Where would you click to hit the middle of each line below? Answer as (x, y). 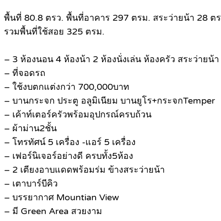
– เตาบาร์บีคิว (31, 184)
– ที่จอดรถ (25, 73)
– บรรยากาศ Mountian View (61, 198)
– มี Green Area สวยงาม (53, 211)
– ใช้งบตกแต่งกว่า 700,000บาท (67, 87)
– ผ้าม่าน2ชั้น (30, 129)
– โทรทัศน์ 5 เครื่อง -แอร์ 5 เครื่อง (70, 142)
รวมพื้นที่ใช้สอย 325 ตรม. (54, 32)
